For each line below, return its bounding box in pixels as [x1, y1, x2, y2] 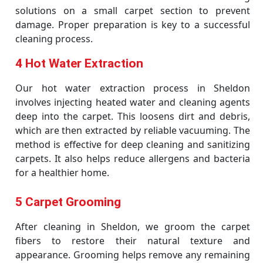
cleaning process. [15, 32, 93, 45]
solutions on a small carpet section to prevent [15, 4, 250, 17]
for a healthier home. [15, 166, 109, 179]
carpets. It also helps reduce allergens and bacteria [15, 152, 250, 165]
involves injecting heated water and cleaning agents [15, 96, 250, 109]
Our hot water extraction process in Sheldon [15, 82, 250, 95]
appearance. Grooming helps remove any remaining [15, 248, 250, 261]
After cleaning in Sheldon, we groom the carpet [15, 220, 250, 233]
